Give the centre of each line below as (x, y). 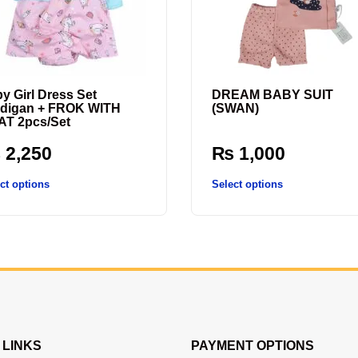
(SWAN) (235, 109)
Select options (247, 184)
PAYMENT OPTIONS (253, 346)
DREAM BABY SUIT (272, 95)
